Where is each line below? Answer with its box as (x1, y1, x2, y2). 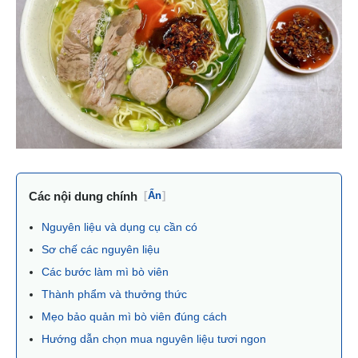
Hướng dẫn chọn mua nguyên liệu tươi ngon (42, 332, 266, 345)
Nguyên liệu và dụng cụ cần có (42, 220, 197, 233)
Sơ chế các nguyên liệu (42, 242, 160, 256)
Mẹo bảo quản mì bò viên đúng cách (42, 309, 227, 323)
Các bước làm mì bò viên (42, 265, 169, 278)
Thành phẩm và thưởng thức (42, 287, 187, 300)
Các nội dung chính (29, 189, 137, 203)
